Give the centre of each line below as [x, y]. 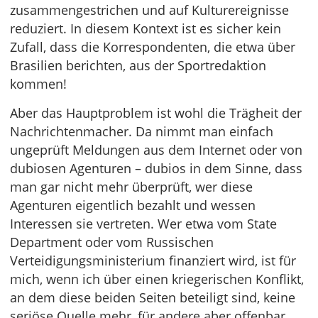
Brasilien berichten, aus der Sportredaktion [138, 65]
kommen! [38, 84]
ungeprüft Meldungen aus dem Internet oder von [156, 150]
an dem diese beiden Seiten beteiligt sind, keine [153, 297]
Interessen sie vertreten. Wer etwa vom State [143, 224]
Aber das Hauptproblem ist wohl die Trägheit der [156, 113]
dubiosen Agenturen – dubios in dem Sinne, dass [156, 168]
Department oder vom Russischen [112, 242]
